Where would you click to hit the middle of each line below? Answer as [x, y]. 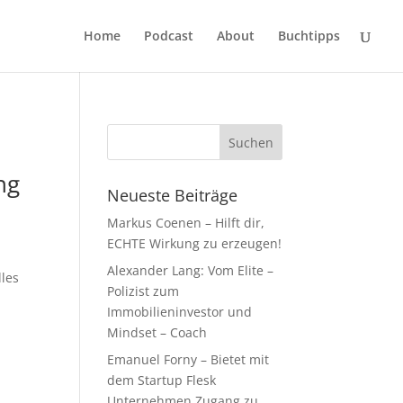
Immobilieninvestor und [180, 312]
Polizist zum [143, 291]
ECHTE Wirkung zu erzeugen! [195, 243]
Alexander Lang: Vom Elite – [191, 270]
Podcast [169, 36]
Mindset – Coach [157, 332]
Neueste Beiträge [173, 195]
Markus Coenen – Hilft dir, [186, 223]
